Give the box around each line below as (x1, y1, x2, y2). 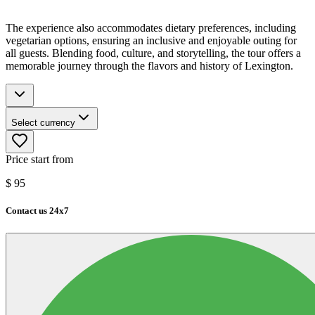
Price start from (6, 153, 73, 166)
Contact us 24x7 (6, 205, 69, 217)
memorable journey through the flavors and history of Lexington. (6, 60, 293, 72)
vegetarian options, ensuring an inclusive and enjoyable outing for (6, 34, 297, 47)
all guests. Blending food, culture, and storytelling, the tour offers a (6, 47, 301, 60)
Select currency (11, 117, 75, 129)
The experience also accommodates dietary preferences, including (6, 22, 296, 34)
